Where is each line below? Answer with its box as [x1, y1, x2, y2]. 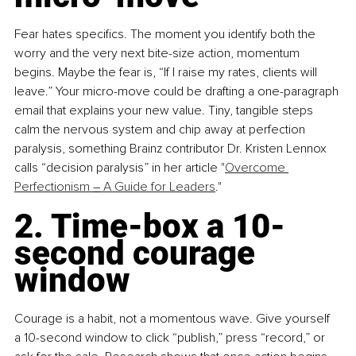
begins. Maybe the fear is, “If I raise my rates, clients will [14, 64, 320, 81]
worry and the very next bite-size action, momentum [14, 45, 303, 62]
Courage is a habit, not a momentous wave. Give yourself [14, 311, 333, 327]
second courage [14, 234, 263, 273]
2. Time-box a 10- [14, 207, 285, 246]
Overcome [225, 160, 288, 176]
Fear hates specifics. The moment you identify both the [14, 26, 319, 43]
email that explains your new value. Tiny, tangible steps [14, 103, 316, 119]
